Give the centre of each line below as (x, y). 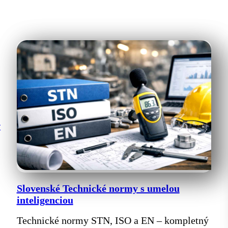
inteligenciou (45, 200)
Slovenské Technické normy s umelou (98, 188)
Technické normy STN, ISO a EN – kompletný (112, 220)
